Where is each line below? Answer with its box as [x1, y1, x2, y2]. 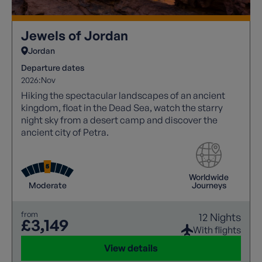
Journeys [191, 180, 226, 190]
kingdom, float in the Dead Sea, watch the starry [21, 101, 223, 113]
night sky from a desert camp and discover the [21, 113, 218, 126]
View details [104, 242, 158, 254]
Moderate [28, 180, 67, 190]
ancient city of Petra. [21, 126, 109, 138]
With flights [193, 223, 241, 236]
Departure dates [21, 62, 84, 73]
